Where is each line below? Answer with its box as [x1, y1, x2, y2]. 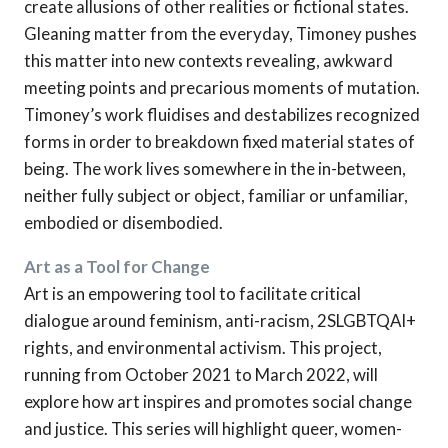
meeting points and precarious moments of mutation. [24, 76, 420, 98]
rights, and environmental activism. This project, [24, 336, 382, 358]
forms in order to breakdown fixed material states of [24, 130, 415, 152]
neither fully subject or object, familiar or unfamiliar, [24, 184, 408, 206]
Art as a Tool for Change [24, 255, 210, 277]
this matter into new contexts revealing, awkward [24, 49, 393, 71]
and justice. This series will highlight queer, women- [24, 417, 402, 439]
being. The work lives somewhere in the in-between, [24, 157, 406, 179]
